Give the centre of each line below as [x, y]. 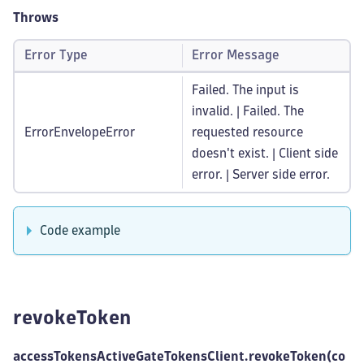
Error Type [56, 55]
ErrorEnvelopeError [80, 132]
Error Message [236, 55]
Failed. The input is [245, 90]
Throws [36, 17]
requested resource [247, 132]
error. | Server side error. [261, 174]
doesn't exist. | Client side [265, 153]
